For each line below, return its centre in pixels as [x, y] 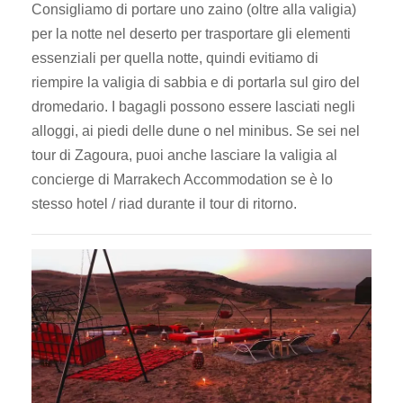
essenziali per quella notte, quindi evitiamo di [175, 58]
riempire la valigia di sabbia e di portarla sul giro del [196, 83]
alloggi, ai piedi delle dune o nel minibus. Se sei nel [196, 131]
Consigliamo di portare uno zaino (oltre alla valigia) [194, 10]
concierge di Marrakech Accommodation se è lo [182, 180]
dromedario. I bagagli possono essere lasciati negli [193, 107]
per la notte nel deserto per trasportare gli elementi [191, 34]
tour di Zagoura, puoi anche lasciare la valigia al [184, 156]
